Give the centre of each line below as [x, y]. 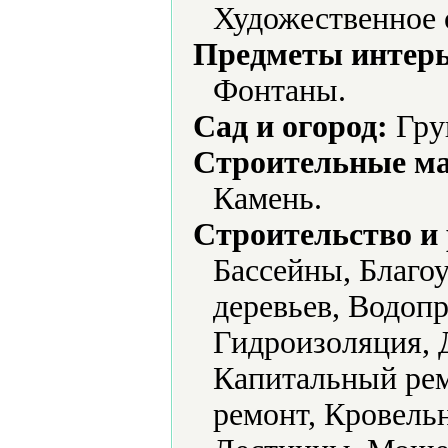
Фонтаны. [279, 90]
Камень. [267, 198]
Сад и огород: [290, 126]
